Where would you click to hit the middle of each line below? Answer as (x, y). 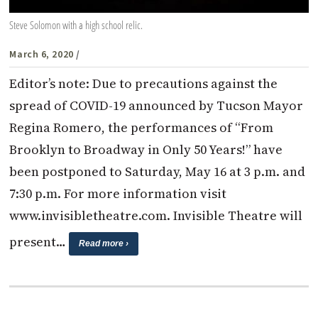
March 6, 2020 (42, 55)
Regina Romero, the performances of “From (142, 128)
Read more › (104, 244)
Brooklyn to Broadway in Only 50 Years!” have (146, 150)
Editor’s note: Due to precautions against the (144, 84)
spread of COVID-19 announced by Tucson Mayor (157, 106)
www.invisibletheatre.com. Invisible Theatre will (156, 216)
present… (39, 242)
